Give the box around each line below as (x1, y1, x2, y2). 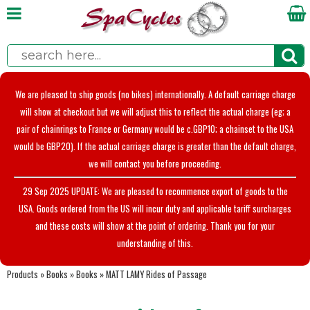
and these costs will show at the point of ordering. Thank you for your (35, 219, 275, 232)
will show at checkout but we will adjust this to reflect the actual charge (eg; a (19, 105, 291, 118)
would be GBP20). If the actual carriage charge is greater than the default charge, (14, 140, 296, 153)
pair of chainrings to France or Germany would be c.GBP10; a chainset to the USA (17, 122, 293, 136)
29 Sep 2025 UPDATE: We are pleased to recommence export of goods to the (22, 184, 288, 198)
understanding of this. (117, 236, 193, 250)
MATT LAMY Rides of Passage (106, 267, 207, 281)
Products (7, 267, 38, 281)
